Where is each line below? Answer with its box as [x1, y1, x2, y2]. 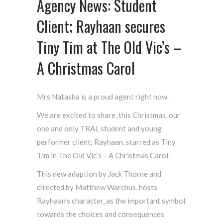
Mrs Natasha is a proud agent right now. [37, 92, 169, 101]
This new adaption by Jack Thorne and [37, 169, 161, 178]
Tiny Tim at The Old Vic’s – [37, 36, 181, 58]
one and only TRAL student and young [37, 124, 162, 133]
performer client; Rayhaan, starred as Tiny [37, 137, 176, 146]
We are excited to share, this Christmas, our [37, 111, 180, 119]
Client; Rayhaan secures [37, 15, 165, 37]
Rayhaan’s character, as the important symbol [37, 196, 185, 205]
